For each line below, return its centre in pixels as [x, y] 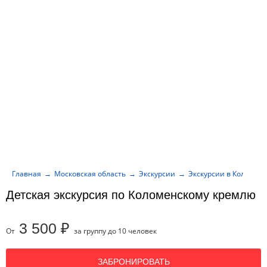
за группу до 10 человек [115, 231]
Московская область [90, 173]
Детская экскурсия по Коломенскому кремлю [131, 195]
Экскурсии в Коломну [226, 173]
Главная [27, 173]
